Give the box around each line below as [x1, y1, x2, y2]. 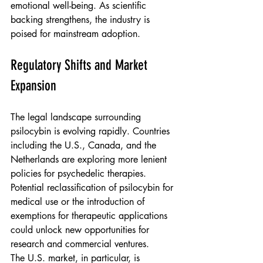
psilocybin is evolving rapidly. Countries [11, 125, 173, 138]
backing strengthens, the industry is [11, 14, 153, 26]
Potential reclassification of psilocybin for [11, 181, 176, 194]
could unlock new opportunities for [11, 224, 152, 237]
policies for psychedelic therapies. [11, 167, 149, 180]
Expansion [11, 77, 56, 95]
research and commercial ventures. [11, 238, 149, 251]
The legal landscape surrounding [11, 111, 144, 124]
